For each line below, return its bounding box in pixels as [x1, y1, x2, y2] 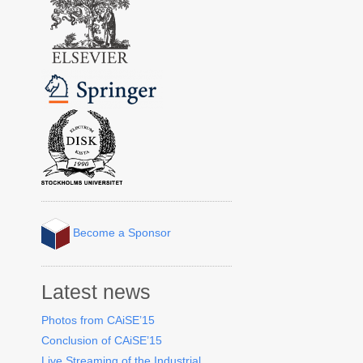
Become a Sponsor [69, 226, 171, 240]
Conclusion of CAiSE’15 [41, 334, 162, 348]
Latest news [41, 281, 151, 304]
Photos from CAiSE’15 [41, 314, 155, 327]
